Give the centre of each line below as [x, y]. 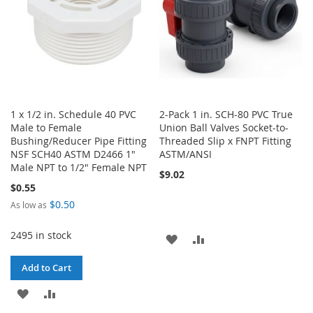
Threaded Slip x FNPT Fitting [226, 141]
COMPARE [230, 286]
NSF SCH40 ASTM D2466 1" [73, 154]
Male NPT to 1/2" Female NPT [79, 168]
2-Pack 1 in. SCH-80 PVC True [226, 115]
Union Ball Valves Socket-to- [224, 128]
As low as [29, 205]
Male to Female [46, 128]
